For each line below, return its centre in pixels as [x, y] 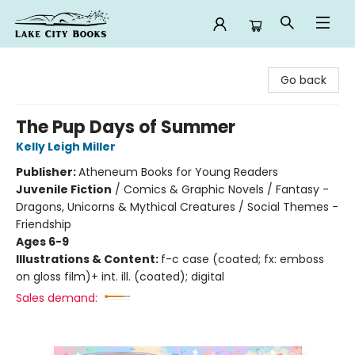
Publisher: [47, 172]
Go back [303, 80]
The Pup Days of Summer [126, 127]
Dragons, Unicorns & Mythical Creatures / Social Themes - [177, 207]
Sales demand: [57, 298]
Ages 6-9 [42, 242]
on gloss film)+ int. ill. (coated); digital [120, 277]
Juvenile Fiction [64, 189]
